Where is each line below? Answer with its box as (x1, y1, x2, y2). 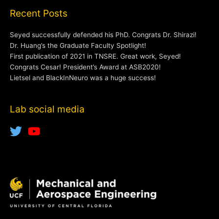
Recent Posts (10, 7, 67, 20)
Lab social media (10, 103, 85, 115)
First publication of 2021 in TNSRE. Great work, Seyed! (10, 52, 181, 61)
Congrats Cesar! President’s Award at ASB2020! (10, 63, 161, 71)
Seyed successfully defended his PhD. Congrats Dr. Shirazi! (10, 31, 197, 39)
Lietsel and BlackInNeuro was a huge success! (10, 74, 156, 82)
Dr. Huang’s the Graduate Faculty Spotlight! (10, 42, 146, 50)
